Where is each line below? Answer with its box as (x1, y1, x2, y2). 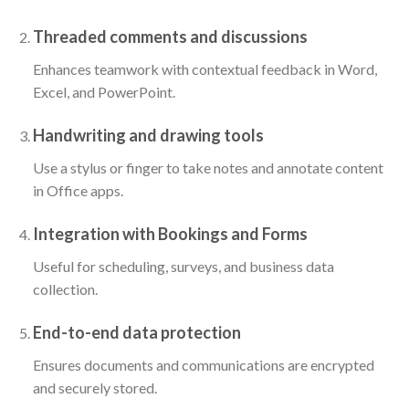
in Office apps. (32, 181, 123, 199)
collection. (32, 279, 98, 298)
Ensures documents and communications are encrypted (32, 355, 374, 373)
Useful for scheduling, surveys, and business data (32, 257, 334, 275)
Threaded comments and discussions (32, 26, 308, 47)
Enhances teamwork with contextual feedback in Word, (32, 60, 377, 79)
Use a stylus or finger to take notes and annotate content (32, 158, 383, 176)
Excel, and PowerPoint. (32, 83, 175, 101)
